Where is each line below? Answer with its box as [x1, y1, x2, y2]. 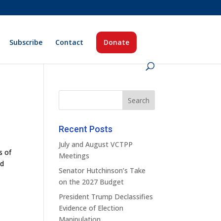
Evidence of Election [59, 203, 124, 213]
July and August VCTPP [59, 140, 133, 149]
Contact [55, 37, 84, 47]
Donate [104, 37, 130, 47]
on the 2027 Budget [59, 177, 124, 186]
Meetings [59, 151, 90, 160]
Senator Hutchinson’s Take [59, 166, 146, 175]
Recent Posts [59, 124, 113, 134]
